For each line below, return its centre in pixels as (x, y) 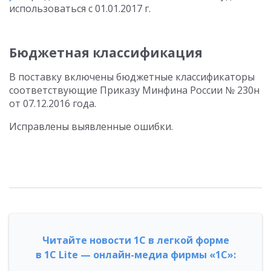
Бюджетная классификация (106, 53)
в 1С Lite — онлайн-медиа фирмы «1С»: (135, 255)
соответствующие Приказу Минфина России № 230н (134, 90)
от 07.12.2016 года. (53, 103)
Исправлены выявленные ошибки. (91, 126)
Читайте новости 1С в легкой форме (135, 240)
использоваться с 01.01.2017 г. (80, 8)
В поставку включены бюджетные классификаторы (132, 77)
